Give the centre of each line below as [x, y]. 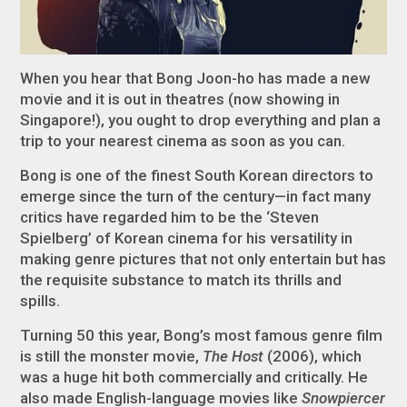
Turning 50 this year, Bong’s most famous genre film [202, 336]
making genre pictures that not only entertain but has [203, 259]
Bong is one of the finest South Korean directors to [197, 176]
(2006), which [313, 357]
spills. [42, 301]
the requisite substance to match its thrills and [181, 280]
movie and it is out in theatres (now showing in [180, 99]
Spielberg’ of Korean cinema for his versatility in [187, 238]
